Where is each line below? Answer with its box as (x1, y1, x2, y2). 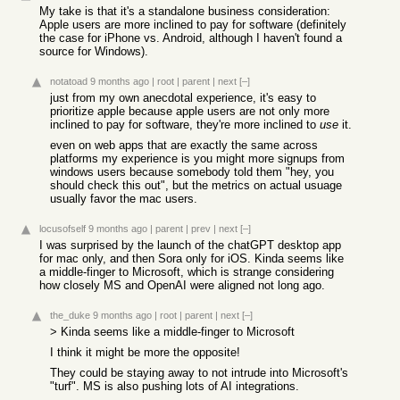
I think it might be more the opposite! (50, 346, 240, 359)
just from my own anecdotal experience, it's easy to (50, 91, 316, 104)
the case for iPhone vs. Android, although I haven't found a (39, 31, 342, 45)
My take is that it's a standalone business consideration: (39, 4, 330, 18)
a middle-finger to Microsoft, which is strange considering (39, 265, 334, 279)
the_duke (50, 310, 90, 321)
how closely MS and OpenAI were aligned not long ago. (39, 279, 325, 292)
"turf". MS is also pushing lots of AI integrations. (50, 379, 299, 393)
